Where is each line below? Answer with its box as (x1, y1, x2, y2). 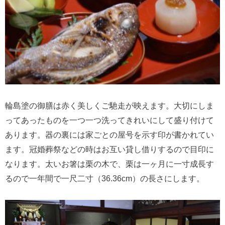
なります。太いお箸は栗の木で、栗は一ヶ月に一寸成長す (5, 160, 214, 169)
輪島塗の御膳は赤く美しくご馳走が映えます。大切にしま (5, 101, 214, 110)
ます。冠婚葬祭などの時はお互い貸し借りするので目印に (5, 145, 214, 154)
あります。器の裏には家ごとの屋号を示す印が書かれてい (5, 131, 214, 140)
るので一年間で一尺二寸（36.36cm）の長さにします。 (5, 174, 204, 183)
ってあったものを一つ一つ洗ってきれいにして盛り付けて (5, 116, 214, 125)
